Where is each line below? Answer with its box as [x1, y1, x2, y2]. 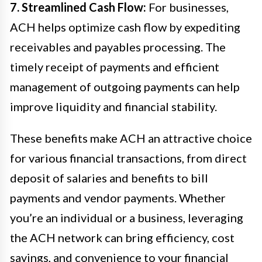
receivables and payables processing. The [10, 39, 226, 54]
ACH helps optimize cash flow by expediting [10, 19, 240, 34]
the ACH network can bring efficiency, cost [10, 230, 235, 244]
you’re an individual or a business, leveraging [10, 210, 243, 225]
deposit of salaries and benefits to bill [10, 170, 208, 185]
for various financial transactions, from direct [10, 150, 247, 165]
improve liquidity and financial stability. [10, 99, 217, 113]
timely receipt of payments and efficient [10, 59, 219, 74]
